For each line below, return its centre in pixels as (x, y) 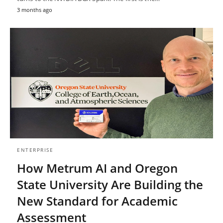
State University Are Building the (110, 184)
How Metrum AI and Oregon (97, 168)
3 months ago (35, 10)
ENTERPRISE (35, 150)
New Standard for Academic (97, 201)
